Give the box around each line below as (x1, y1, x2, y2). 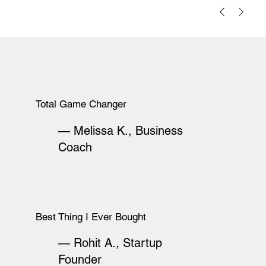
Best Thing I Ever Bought (35, 211, 146, 223)
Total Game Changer (35, 98, 126, 110)
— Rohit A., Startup (58, 236, 162, 251)
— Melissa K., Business (58, 123, 183, 138)
